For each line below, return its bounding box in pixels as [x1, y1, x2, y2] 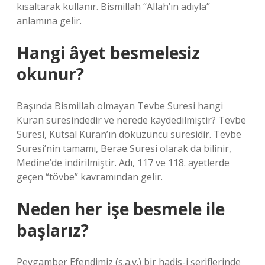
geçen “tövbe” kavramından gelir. [17, 170, 163, 183]
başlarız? [17, 219, 89, 241]
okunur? [17, 63, 84, 85]
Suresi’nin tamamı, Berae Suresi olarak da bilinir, [17, 142, 231, 155]
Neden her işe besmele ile [17, 198, 225, 220]
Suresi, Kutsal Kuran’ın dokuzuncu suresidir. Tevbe [17, 128, 241, 141]
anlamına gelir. [17, 14, 82, 27]
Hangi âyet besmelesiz [17, 41, 200, 64]
